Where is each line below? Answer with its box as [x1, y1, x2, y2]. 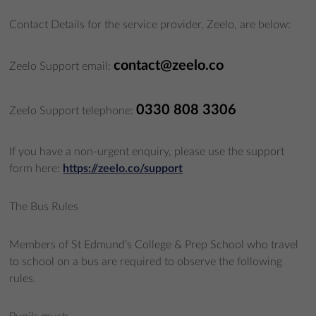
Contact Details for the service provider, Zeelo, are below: [9, 18, 291, 30]
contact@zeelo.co [114, 58, 224, 73]
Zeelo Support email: [9, 60, 114, 72]
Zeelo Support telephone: [9, 104, 137, 116]
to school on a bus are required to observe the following [9, 255, 283, 267]
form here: [9, 162, 63, 174]
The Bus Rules [9, 200, 79, 212]
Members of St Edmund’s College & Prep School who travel [9, 238, 299, 250]
